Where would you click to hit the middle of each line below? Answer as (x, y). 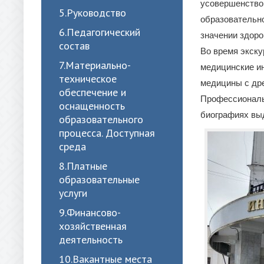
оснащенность (92, 106)
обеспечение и (93, 92)
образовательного (101, 119)
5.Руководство (93, 13)
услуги (73, 193)
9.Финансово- (90, 212)
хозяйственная (93, 226)
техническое (88, 79)
